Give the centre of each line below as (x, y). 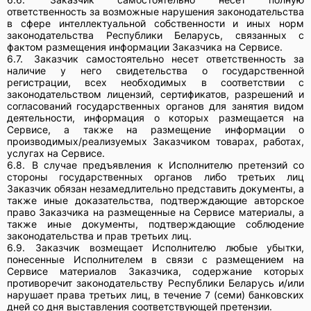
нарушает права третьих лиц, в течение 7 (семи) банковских (155, 294)
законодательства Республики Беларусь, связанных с (155, 35)
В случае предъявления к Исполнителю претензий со (168, 165)
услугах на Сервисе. (56, 153)
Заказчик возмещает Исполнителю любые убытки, (170, 247)
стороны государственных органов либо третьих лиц (155, 176)
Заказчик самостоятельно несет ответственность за (169, 58)
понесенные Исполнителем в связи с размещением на (155, 259)
